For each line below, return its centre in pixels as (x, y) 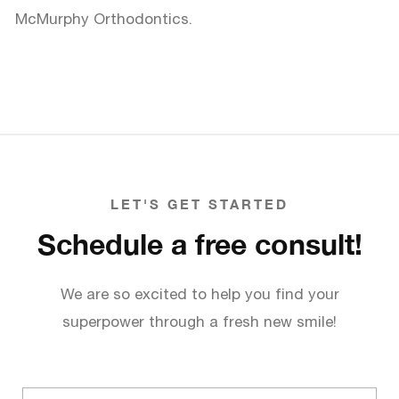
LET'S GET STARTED (199, 204)
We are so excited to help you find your (199, 293)
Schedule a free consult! (199, 244)
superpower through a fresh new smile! (199, 321)
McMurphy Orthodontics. (104, 18)
